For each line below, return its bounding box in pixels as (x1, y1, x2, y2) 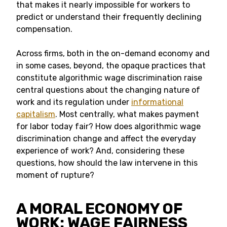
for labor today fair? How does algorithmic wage (16, 122, 201, 131)
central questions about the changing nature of (16, 85, 200, 95)
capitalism (16, 109, 55, 119)
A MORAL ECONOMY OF (16, 200, 183, 218)
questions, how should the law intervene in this (16, 158, 198, 168)
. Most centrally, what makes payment (55, 109, 199, 119)
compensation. (16, 24, 72, 34)
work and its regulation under (16, 97, 131, 107)
